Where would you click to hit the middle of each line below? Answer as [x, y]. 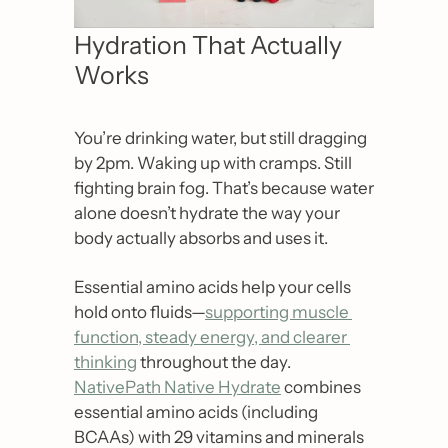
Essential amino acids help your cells [212, 287]
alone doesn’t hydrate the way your [207, 213]
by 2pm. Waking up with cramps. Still [213, 163]
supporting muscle [277, 312]
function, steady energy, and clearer [210, 337]
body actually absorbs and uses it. [201, 238]
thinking [105, 362]
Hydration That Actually [208, 45]
